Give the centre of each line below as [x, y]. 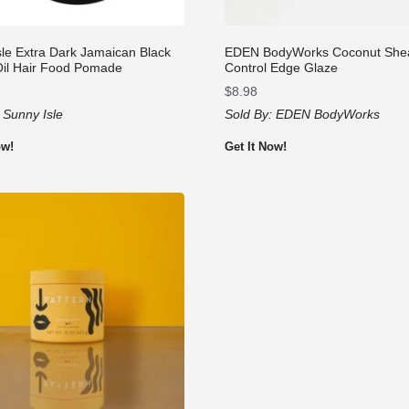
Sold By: [250, 114]
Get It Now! [255, 146]
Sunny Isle [33, 114]
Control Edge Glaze [281, 67]
